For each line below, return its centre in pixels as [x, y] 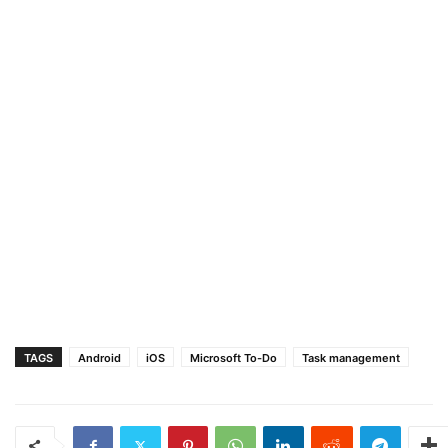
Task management [351, 357]
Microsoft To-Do [233, 357]
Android [99, 357]
